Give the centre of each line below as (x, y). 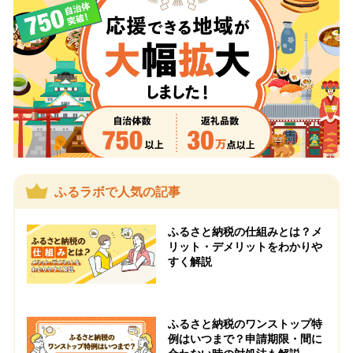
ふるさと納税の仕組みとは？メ (245, 232)
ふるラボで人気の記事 (118, 192)
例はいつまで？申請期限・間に (245, 339)
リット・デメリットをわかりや (245, 247)
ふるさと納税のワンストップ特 (245, 324)
